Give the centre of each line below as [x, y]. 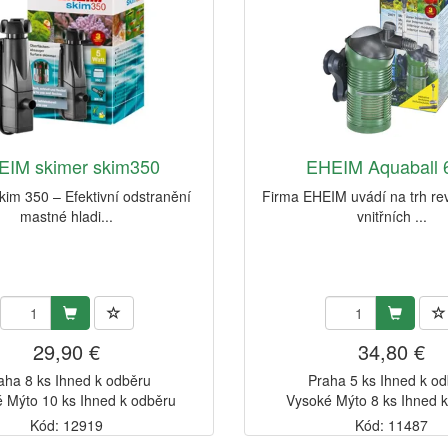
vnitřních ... [391, 216]
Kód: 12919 [67, 425]
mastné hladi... [67, 216]
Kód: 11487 [392, 425]
